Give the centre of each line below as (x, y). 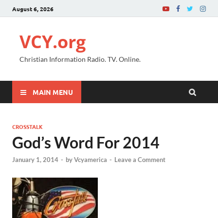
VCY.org (53, 42)
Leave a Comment (140, 160)
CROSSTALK (27, 127)
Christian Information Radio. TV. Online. (80, 59)
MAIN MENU (53, 92)
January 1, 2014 (35, 160)
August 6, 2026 (33, 9)
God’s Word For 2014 (86, 142)
